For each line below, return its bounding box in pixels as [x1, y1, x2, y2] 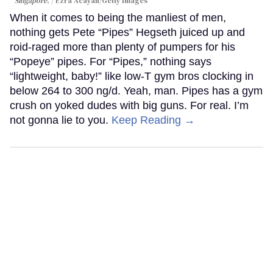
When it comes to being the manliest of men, [10, 11, 226, 24]
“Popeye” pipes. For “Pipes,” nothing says [10, 55, 211, 68]
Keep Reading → [112, 113, 195, 126]
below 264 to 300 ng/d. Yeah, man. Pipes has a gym [10, 84, 263, 97]
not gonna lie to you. [10, 113, 112, 126]
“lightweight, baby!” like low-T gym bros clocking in [10, 69, 253, 82]
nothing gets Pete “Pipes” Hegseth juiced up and [10, 26, 245, 38]
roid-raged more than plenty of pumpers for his [10, 40, 235, 53]
